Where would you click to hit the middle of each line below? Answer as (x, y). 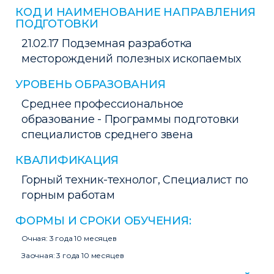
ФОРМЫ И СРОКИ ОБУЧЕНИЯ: (103, 221)
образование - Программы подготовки (130, 119)
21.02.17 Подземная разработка (107, 43)
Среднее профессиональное (103, 104)
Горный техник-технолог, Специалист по (135, 180)
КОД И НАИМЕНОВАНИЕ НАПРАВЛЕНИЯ (135, 12)
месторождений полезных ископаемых (131, 59)
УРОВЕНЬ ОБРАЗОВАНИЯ (91, 84)
